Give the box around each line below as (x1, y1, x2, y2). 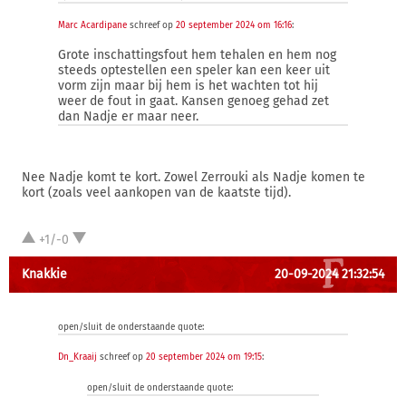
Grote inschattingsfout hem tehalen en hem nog (58, 47, 336, 63)
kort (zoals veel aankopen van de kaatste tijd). (22, 185, 291, 200)
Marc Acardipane (58, 20, 127, 31)
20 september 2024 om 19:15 (146, 352, 262, 362)
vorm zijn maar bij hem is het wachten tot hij (58, 78, 318, 93)
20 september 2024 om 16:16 (176, 20, 292, 31)
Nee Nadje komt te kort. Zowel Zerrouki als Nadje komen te (22, 169, 365, 185)
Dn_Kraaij (58, 352, 97, 362)
